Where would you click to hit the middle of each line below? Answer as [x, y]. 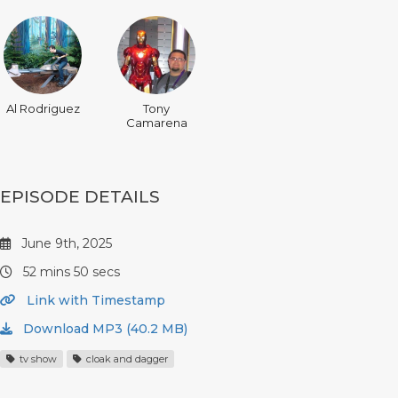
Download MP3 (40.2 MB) [103, 329]
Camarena [156, 123]
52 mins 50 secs [70, 272]
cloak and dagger [126, 359]
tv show [37, 359]
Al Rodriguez [43, 108]
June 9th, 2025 [65, 243]
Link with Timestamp [94, 300]
